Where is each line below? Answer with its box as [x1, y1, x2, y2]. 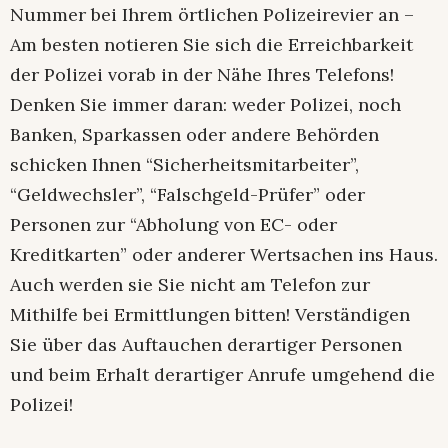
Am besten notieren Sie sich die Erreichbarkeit [10, 33, 413, 57]
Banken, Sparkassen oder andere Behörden [10, 123, 379, 147]
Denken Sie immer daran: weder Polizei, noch [10, 93, 401, 117]
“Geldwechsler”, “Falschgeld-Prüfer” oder [10, 183, 365, 207]
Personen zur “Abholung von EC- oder [10, 213, 337, 237]
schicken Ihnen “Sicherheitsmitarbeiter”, [10, 153, 359, 177]
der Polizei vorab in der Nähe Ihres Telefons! [10, 63, 394, 87]
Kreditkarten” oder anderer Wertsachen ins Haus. [10, 243, 438, 267]
